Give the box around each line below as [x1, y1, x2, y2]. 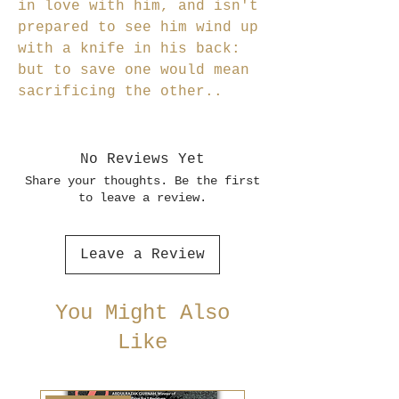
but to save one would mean [18, 62, 249, 79]
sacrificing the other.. [18, 84, 223, 101]
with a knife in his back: [18, 41, 240, 58]
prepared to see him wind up [18, 20, 258, 37]
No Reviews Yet [80, 151, 205, 168]
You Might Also [55, 301, 230, 326]
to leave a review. [78, 191, 207, 206]
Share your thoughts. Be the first [25, 174, 260, 189]
